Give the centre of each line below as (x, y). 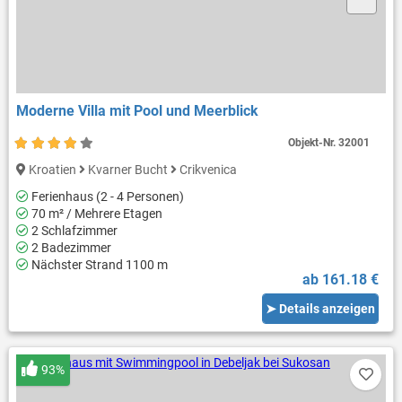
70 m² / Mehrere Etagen (95, 214)
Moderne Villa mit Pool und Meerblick (137, 111)
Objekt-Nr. (314, 143)
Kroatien (52, 170)
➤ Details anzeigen (321, 308)
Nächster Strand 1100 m (98, 265)
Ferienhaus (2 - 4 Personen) (106, 197)
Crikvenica (206, 170)
